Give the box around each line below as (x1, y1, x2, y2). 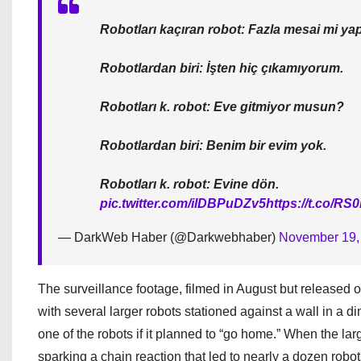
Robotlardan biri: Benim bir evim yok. (100, 139, 326, 153)
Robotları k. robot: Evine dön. (100, 177, 279, 192)
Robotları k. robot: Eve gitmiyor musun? (100, 100, 344, 114)
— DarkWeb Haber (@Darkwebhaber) (58, 230, 279, 245)
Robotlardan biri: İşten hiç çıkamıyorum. (100, 61, 343, 76)
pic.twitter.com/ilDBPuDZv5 (100, 197, 266, 211)
